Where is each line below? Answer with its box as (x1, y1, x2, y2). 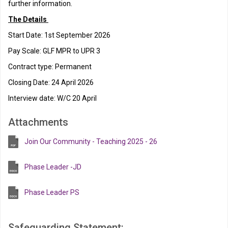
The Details (8, 15, 48, 23)
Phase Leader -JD (24, 163, 81, 171)
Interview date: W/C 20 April (8, 94, 98, 102)
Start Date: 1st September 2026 (8, 31, 110, 39)
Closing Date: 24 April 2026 (8, 78, 94, 87)
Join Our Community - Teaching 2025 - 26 (24, 137, 157, 146)
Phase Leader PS (24, 188, 79, 196)
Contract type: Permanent (8, 63, 93, 71)
